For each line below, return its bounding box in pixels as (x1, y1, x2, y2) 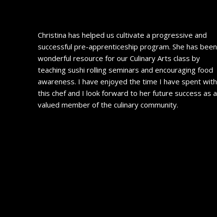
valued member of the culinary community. (38, 100, 179, 110)
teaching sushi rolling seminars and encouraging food (38, 65, 214, 75)
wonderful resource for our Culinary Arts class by (38, 53, 201, 63)
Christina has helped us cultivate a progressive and (38, 30, 207, 40)
